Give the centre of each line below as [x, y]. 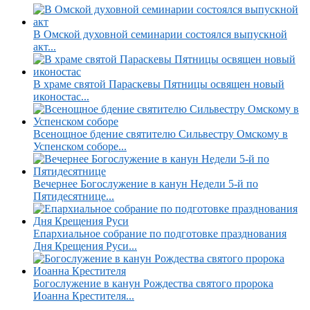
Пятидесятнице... [74, 196]
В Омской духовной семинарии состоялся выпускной [160, 34]
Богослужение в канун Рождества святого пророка [153, 283]
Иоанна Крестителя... [84, 295]
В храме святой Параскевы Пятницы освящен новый [159, 84]
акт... [45, 46]
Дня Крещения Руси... [85, 246]
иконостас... [61, 96]
